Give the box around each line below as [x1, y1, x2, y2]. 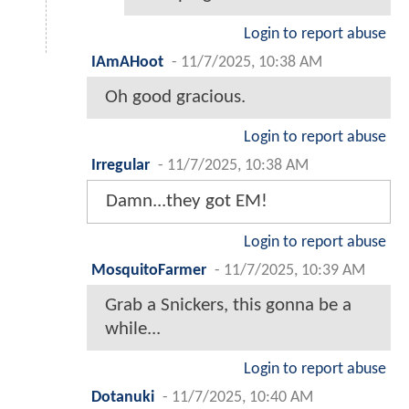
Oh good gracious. [105, 87, 246, 107]
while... [105, 319, 161, 339]
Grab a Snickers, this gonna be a [105, 295, 351, 315]
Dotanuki [91, 389, 154, 405]
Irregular [91, 157, 150, 173]
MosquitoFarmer [91, 262, 206, 278]
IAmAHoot [91, 54, 163, 70]
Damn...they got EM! [106, 191, 267, 211]
